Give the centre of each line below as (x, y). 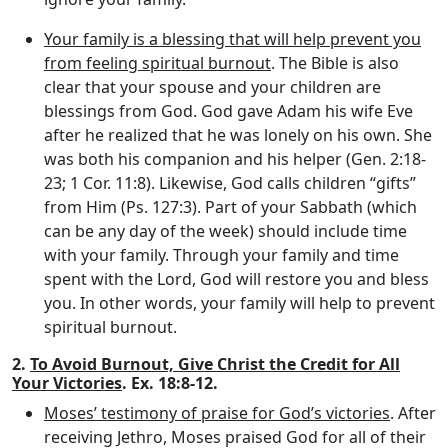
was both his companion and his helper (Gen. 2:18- (235, 159)
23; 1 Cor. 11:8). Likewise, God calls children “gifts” (230, 183)
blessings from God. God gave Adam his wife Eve (228, 111)
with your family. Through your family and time (221, 255)
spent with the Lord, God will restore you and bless (236, 279)
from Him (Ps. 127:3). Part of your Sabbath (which (230, 207)
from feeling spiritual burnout (157, 63)
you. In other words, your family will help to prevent (239, 303)
